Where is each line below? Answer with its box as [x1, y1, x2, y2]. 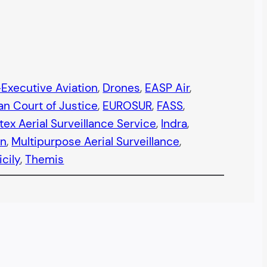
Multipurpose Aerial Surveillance [11, 134, 180, 150]
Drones [103, 80, 141, 96]
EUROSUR [103, 98, 153, 114]
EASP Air [145, 80, 190, 96]
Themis [25, 152, 64, 167]
